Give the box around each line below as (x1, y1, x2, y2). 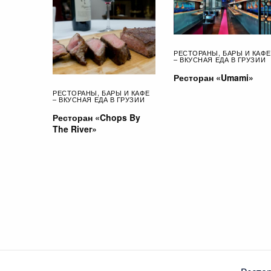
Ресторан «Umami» (174, 71, 253, 84)
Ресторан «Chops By (53, 111, 140, 124)
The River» (53, 123, 97, 135)
